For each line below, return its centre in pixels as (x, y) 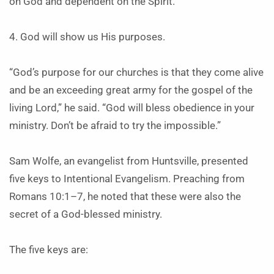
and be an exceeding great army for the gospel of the (131, 90)
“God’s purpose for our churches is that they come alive (136, 72)
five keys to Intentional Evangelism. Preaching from (127, 179)
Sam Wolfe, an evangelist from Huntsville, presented (129, 161)
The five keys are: (49, 250)
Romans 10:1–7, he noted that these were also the (125, 197)
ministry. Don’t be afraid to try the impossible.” (115, 126)
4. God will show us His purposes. (87, 37)
